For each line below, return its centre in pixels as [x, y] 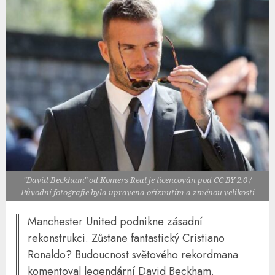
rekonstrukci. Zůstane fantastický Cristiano [126, 238]
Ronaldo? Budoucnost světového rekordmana [133, 255]
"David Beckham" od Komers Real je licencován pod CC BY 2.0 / [137, 180]
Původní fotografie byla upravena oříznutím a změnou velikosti [137, 192]
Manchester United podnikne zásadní [115, 222]
